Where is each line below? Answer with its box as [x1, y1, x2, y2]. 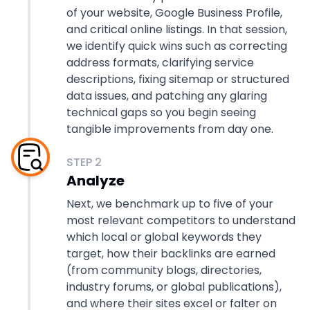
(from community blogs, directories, [66, 262, 262, 278]
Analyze [66, 171, 125, 190]
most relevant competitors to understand [66, 212, 295, 228]
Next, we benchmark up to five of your [66, 196, 273, 212]
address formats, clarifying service [66, 55, 254, 71]
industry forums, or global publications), [66, 279, 282, 295]
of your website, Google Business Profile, [66, 5, 282, 21]
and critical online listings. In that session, [66, 21, 287, 37]
